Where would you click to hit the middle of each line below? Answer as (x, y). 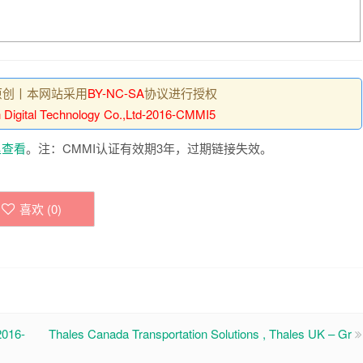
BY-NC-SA (115, 93)
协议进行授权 (180, 93)
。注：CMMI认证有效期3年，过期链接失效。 (149, 148)
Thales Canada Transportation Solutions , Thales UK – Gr (200, 333)
